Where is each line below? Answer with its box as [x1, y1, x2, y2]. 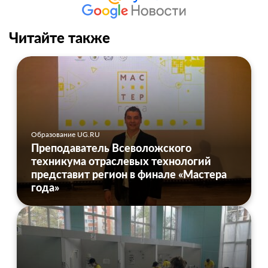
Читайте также [9, 28, 110, 46]
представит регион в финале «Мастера [31, 167, 227, 181]
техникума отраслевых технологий [31, 154, 211, 167]
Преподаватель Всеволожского [31, 141, 191, 154]
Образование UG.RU [31, 129, 100, 139]
